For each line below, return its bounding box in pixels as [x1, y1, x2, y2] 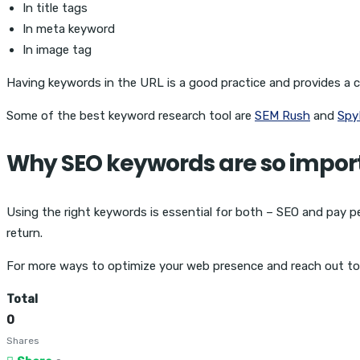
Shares [6, 334, 39, 346]
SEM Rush [255, 108, 310, 123]
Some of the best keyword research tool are [6, 108, 255, 123]
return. [6, 225, 43, 240]
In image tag [22, 42, 92, 57]
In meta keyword [22, 21, 115, 36]
